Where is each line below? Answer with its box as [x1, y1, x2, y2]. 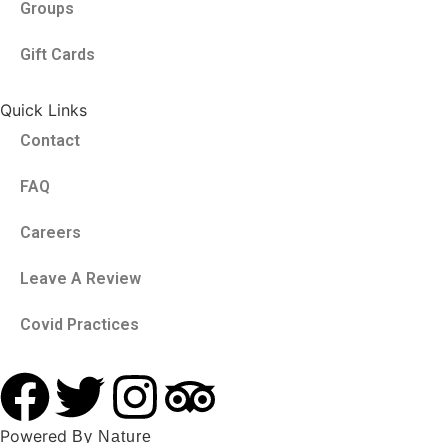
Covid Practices [20, 314, 139, 334]
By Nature [72, 427, 152, 445]
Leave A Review [20, 268, 141, 288]
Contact [20, 130, 80, 150]
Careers [20, 222, 81, 242]
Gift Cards [20, 44, 95, 64]
